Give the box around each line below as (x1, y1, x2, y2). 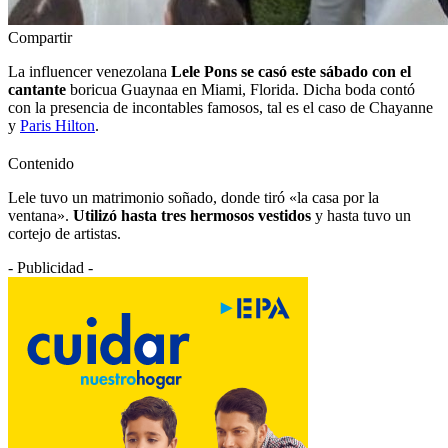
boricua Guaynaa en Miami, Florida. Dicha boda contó (66, 80, 415, 98)
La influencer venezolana (8, 62, 171, 80)
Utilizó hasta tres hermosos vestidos (73, 206, 311, 224)
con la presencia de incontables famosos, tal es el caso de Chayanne (8, 98, 433, 116)
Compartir (8, 28, 72, 46)
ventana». (8, 206, 73, 224)
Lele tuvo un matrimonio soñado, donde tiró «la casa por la (8, 188, 379, 206)
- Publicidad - (8, 258, 93, 276)
